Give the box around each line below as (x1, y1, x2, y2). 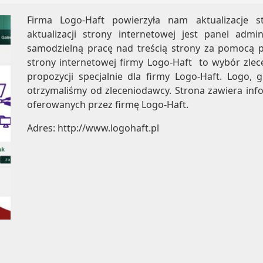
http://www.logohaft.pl (58, 122, 159, 134)
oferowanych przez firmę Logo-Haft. (27, 98, 191, 111)
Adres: (27, 122, 58, 134)
